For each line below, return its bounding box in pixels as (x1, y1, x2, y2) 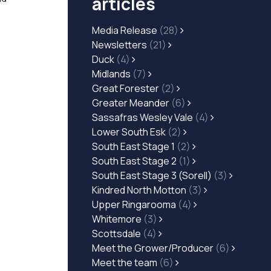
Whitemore (92, 212, 143, 226)
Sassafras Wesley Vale (92, 111, 195, 124)
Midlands (92, 67, 132, 80)
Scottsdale (92, 227, 143, 240)
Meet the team (92, 256, 159, 269)
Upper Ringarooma (92, 198, 178, 211)
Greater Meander (92, 96, 171, 109)
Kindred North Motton (92, 183, 188, 197)
